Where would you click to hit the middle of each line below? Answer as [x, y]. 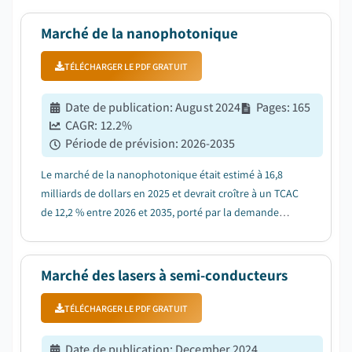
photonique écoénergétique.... [111, 250]
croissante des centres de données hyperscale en [155, 231]
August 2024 [208, 107]
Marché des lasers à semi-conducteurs [164, 275]
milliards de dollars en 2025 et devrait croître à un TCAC [170, 193]
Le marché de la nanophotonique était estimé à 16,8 [162, 174]
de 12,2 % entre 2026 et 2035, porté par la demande [160, 212]
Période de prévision [120, 143]
